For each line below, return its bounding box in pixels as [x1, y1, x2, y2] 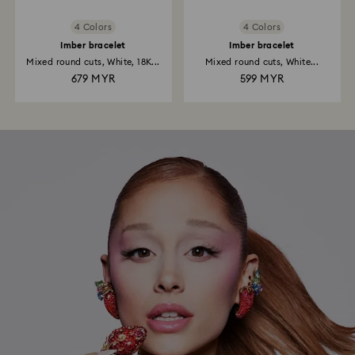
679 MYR [71, 74, 116, 86]
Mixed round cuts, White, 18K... [26, 58, 160, 67]
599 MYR [239, 74, 284, 86]
